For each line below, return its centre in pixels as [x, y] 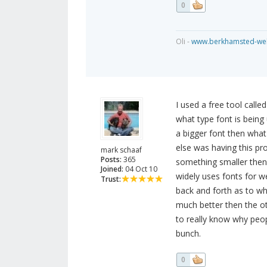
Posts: [111, 160]
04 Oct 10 [140, 169]
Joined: [112, 169]
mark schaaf [121, 150]
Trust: [111, 179]
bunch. [188, 234]
